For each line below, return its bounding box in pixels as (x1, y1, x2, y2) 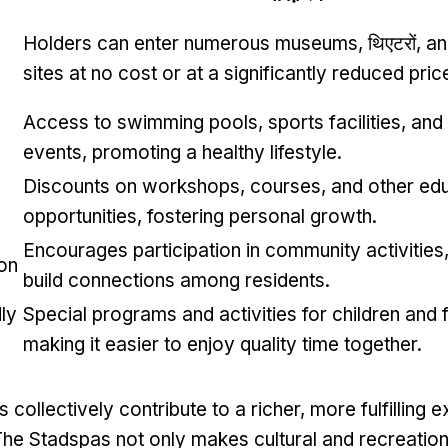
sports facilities (268, 111, 401, 135)
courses (250, 175, 321, 199)
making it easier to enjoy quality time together (23, 333, 417, 357)
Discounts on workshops (23, 175, 240, 199)
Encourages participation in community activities (23, 239, 444, 263)
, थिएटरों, (358, 32, 426, 56)
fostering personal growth (147, 205, 372, 229)
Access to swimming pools (23, 111, 258, 135)
